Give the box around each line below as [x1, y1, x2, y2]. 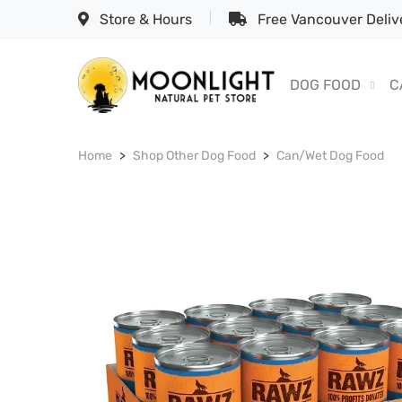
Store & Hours [96, 11, 192, 28]
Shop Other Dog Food [133, 148, 256, 164]
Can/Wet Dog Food [276, 148, 384, 164]
